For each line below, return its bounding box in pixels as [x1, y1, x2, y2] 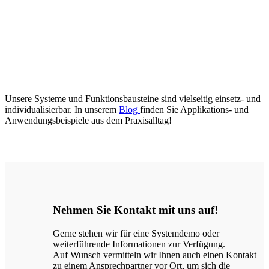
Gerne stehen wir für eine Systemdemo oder [53, 228, 219, 238]
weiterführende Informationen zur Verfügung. [53, 238, 225, 249]
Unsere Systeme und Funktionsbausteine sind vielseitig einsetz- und [5, 94, 261, 104]
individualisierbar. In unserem [5, 104, 119, 115]
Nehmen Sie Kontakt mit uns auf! [53, 204, 218, 217]
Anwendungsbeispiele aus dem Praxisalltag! [5, 115, 172, 126]
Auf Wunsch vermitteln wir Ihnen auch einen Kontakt [53, 249, 256, 260]
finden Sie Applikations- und [140, 104, 249, 115]
